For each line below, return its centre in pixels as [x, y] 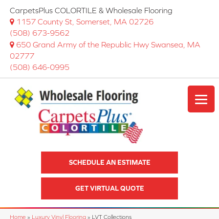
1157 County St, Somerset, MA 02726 [85, 22]
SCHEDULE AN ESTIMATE [109, 163]
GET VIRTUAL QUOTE [109, 188]
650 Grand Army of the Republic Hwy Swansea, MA [108, 44]
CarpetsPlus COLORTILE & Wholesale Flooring [91, 10]
